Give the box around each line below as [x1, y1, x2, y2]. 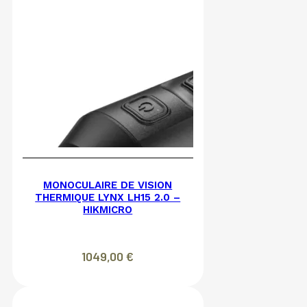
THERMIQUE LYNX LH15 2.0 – [35, 191, 181, 204]
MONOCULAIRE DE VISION [43, 179, 173, 192]
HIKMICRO [83, 204, 133, 217]
